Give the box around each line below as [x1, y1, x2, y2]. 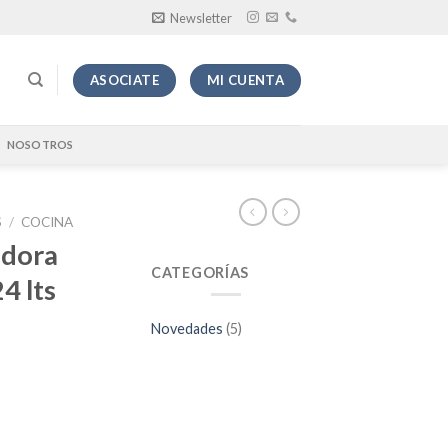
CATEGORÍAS [151, 263, 250, 281]
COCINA [21, 214, 74, 230]
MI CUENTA [206, 71, 285, 88]
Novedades [151, 319, 223, 337]
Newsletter [170, 9, 233, 26]
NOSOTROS [6, 137, 74, 151]
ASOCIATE [89, 71, 159, 88]
